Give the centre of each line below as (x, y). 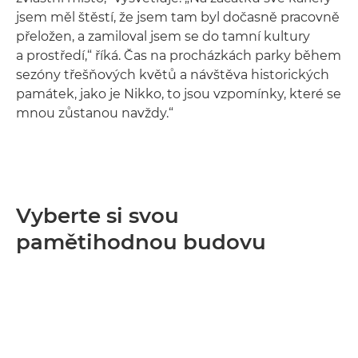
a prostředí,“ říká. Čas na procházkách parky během (179, 55)
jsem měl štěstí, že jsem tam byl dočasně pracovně (178, 17)
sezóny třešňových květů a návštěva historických (173, 74)
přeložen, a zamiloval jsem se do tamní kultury (163, 36)
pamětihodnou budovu (141, 242)
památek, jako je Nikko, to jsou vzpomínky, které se (179, 93)
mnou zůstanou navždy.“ (95, 113)
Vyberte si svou (97, 215)
